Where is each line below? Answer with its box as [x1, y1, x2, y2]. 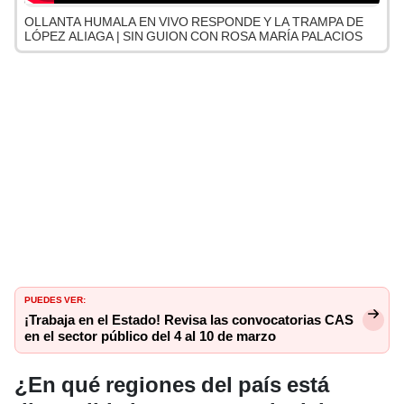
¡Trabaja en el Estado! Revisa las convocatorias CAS [24, 312, 353, 329]
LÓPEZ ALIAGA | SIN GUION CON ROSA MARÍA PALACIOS [24, 29, 363, 44]
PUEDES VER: [24, 291, 86, 307]
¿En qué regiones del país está [14, 372, 329, 399]
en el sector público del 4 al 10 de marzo [24, 328, 276, 345]
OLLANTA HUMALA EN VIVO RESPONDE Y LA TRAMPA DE [24, 14, 363, 30]
